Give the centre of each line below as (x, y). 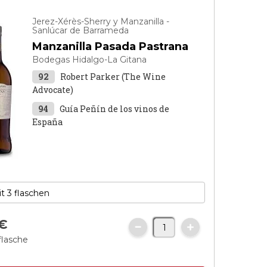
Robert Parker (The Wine (113, 77)
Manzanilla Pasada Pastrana (111, 46)
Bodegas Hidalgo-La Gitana (90, 60)
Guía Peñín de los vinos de (115, 109)
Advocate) (53, 90)
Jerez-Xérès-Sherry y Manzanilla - (101, 21)
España (48, 122)
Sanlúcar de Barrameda (81, 30)
